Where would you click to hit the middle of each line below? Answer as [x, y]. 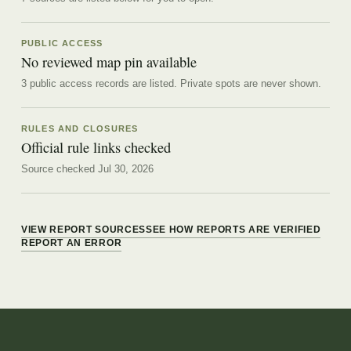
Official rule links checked [96, 148]
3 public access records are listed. [99, 83]
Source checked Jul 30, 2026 [87, 169]
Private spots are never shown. [249, 83]
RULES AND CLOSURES [80, 128]
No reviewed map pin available [109, 62]
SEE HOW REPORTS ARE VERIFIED [233, 230]
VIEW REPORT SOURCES [83, 230]
